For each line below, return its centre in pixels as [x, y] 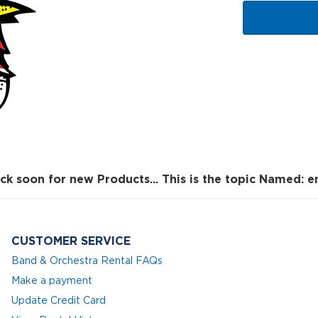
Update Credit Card [59, 301]
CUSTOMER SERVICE [71, 241]
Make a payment [52, 281]
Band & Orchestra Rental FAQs [87, 261]
